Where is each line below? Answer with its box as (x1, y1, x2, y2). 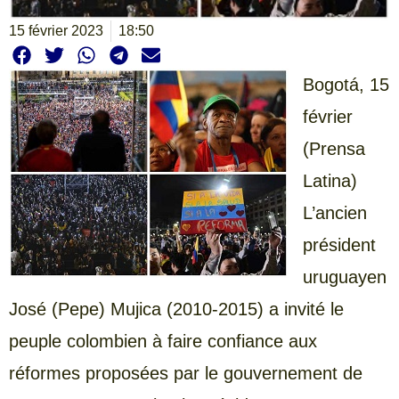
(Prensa (303, 138, 365, 159)
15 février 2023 (9, 23, 103, 39)
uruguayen (303, 266, 387, 287)
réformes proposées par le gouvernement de (9, 362, 362, 383)
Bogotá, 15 (303, 74, 389, 94)
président (303, 234, 376, 255)
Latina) (303, 170, 357, 191)
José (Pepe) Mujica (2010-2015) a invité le (9, 298, 344, 319)
